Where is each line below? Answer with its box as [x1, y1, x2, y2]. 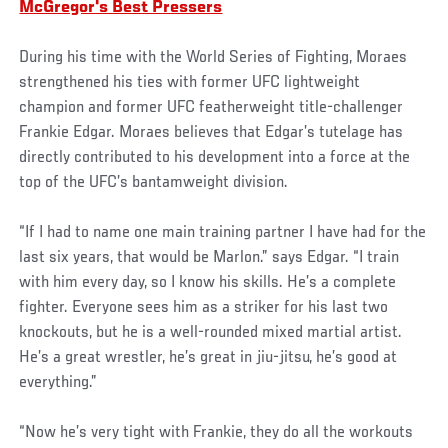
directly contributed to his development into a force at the [19, 148, 411, 167]
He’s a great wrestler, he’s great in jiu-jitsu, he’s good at [19, 348, 398, 367]
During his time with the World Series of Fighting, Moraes [19, 48, 408, 67]
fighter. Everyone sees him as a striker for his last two [19, 298, 389, 317]
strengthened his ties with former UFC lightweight [19, 73, 361, 92]
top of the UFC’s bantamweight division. [19, 173, 289, 192]
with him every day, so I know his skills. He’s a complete [19, 273, 397, 292]
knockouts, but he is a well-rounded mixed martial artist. [19, 323, 403, 342]
